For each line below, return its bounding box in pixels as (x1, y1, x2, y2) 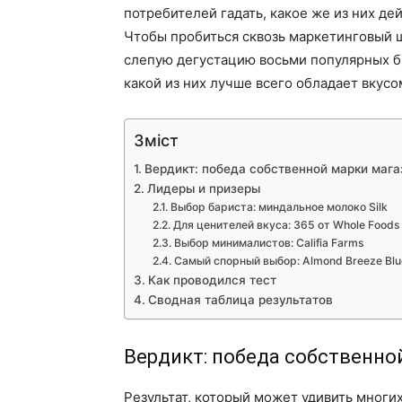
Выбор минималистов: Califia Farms (173, 236, 364, 249)
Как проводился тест (147, 273, 276, 287)
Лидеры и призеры (146, 181, 260, 196)
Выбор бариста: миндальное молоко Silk (170, 200, 388, 214)
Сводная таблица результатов (147, 293, 333, 307)
